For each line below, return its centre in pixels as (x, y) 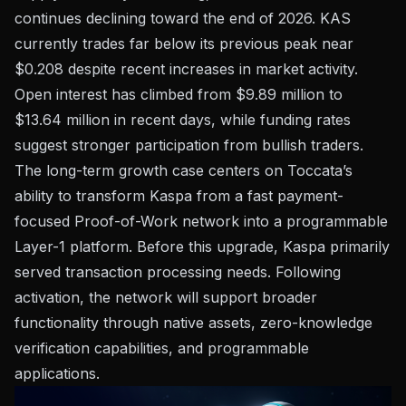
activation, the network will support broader (166, 297)
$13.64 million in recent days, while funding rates (183, 119)
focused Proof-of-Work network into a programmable (201, 221)
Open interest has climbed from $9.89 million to (179, 94)
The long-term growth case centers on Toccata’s (184, 170)
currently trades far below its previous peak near (184, 43)
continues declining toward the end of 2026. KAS (183, 18)
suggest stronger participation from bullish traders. (189, 145)
